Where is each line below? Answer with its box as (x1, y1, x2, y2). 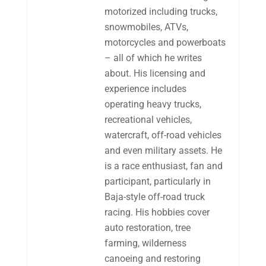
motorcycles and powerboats (104, 37, 226, 48)
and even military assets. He (104, 145, 222, 156)
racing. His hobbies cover (104, 207, 210, 218)
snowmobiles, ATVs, (104, 21, 188, 33)
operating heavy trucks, (104, 99, 201, 110)
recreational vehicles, (104, 114, 192, 125)
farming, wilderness (104, 237, 186, 249)
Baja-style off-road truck (104, 191, 205, 202)
